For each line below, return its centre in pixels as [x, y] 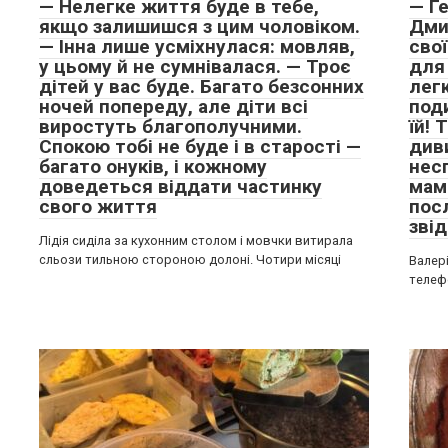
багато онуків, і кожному [153, 166]
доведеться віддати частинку [180, 186]
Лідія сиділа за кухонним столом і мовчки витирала [196, 240]
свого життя [98, 206]
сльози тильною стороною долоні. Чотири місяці [190, 259]
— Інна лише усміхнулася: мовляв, [197, 46]
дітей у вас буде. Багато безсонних [201, 86]
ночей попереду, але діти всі [173, 106]
